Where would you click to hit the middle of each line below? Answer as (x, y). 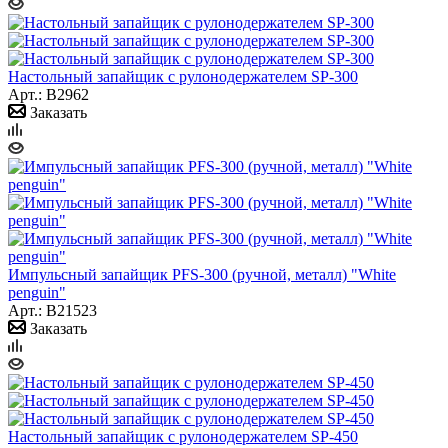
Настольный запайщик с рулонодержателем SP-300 (183, 76)
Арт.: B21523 (52, 310)
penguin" (37, 292)
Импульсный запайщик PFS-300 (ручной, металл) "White (202, 274)
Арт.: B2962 (48, 94)
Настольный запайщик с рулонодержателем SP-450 (183, 436)
